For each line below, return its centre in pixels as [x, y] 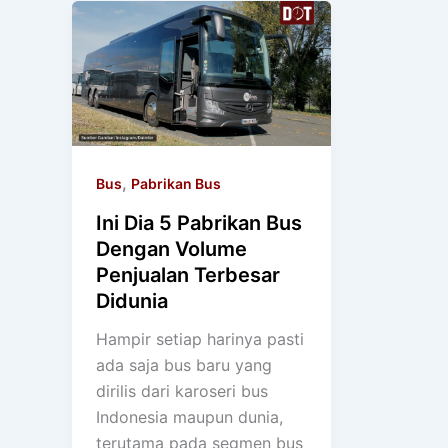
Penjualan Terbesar [188, 275]
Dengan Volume [171, 249]
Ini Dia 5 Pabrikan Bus [199, 223]
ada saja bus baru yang [184, 365]
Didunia [132, 301]
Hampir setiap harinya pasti [200, 339]
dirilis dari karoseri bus [182, 391]
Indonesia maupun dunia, [189, 417]
